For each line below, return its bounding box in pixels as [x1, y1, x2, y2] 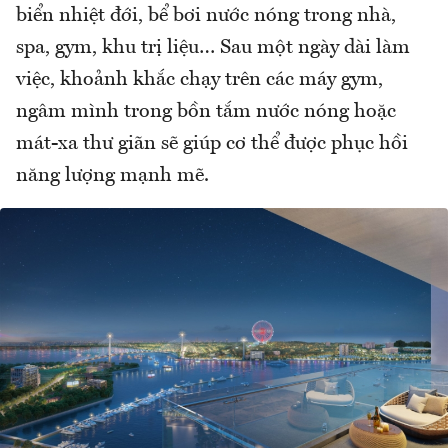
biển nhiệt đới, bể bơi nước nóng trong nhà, [16, 5, 396, 26]
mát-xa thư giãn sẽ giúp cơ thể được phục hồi [16, 133, 408, 154]
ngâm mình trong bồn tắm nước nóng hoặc [16, 101, 396, 122]
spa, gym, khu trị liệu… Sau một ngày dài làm [16, 37, 410, 58]
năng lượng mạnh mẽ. [16, 165, 209, 186]
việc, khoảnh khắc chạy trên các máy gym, [16, 69, 383, 90]
